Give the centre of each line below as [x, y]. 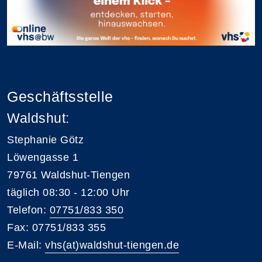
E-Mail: [26, 245]
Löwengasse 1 [43, 157]
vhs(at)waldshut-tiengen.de [112, 245]
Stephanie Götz [45, 139]
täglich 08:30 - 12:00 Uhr [68, 192]
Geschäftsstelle [60, 96]
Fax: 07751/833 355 [56, 227]
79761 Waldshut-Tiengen [68, 175]
